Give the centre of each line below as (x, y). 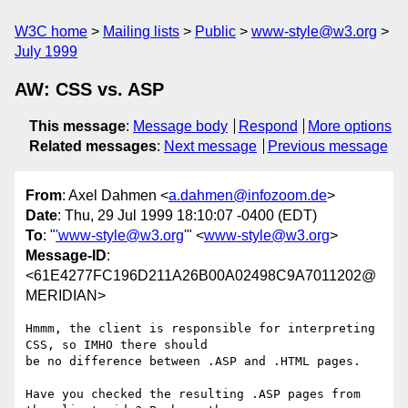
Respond (268, 126)
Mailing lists (141, 31)
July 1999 (46, 51)
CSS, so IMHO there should (117, 345)
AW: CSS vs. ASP (89, 89)
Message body (180, 126)
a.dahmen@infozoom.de (248, 196)
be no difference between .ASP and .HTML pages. (193, 362)
